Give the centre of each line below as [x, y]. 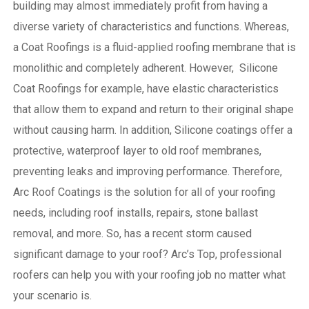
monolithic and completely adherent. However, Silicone [145, 68]
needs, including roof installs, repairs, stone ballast [135, 212]
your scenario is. [52, 295]
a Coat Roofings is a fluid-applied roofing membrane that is [154, 47]
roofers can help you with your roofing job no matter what [149, 275]
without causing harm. [66, 130]
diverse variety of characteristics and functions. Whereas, [151, 26]
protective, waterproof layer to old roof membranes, [137, 150]
